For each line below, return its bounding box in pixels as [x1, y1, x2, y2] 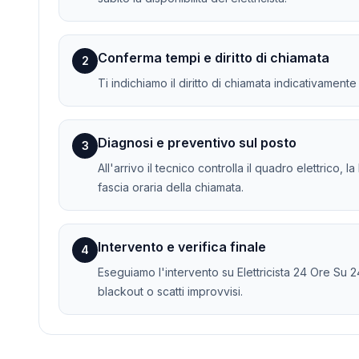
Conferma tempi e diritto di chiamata [98, 50, 329, 67]
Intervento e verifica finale [98, 239, 266, 256]
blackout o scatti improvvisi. [98, 284, 243, 299]
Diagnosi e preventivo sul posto [98, 135, 296, 151]
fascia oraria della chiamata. [98, 180, 244, 195]
